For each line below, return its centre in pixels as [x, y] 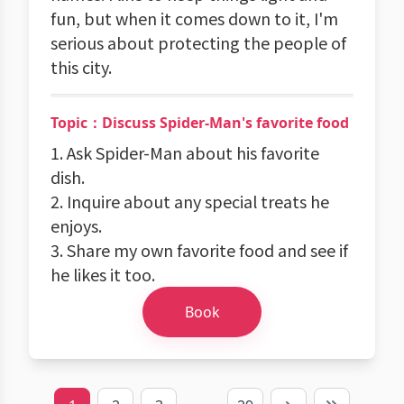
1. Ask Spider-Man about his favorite [185, 152]
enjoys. [76, 225]
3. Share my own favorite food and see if [199, 250]
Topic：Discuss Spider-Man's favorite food [200, 123]
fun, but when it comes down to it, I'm [194, 18]
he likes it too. [103, 274]
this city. [81, 67]
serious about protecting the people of [198, 42]
